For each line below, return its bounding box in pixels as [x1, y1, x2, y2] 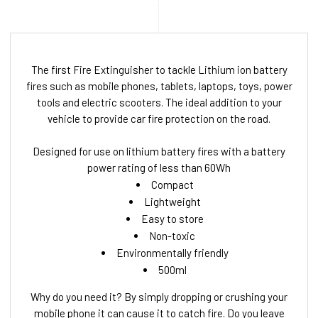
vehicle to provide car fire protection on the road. [48, 111, 270, 125]
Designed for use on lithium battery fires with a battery [33, 144, 285, 158]
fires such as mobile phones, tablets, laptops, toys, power [26, 79, 292, 92]
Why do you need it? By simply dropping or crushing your [31, 290, 287, 303]
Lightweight [143, 194, 201, 208]
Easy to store [141, 212, 204, 225]
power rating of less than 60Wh [87, 160, 231, 174]
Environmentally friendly [116, 246, 229, 259]
